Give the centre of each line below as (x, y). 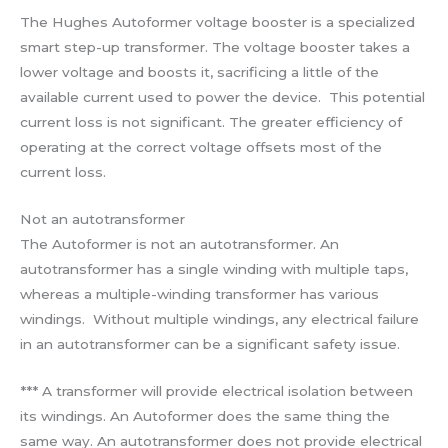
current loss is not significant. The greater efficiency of (211, 122)
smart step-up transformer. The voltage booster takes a (215, 47)
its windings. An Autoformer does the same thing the (205, 415)
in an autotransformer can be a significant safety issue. (210, 343)
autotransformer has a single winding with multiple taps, (214, 268)
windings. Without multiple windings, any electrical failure (219, 318)
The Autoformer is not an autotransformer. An (179, 243)
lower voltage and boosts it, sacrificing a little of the (199, 72)
